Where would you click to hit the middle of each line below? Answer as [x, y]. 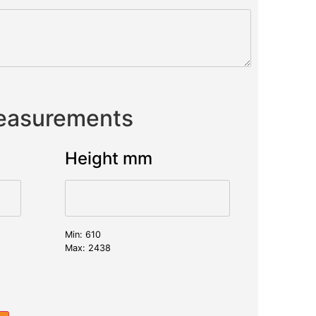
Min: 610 [83, 234]
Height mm [109, 158]
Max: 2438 [88, 248]
